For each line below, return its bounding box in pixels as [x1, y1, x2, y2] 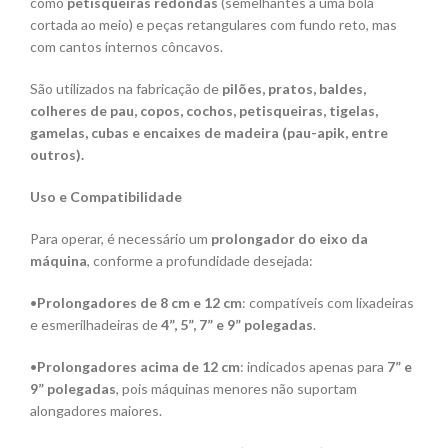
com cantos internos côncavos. [30, 38, 223, 56]
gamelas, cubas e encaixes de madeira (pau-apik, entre [30, 124, 388, 142]
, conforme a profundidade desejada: [87, 252, 313, 270]
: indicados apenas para [240, 358, 387, 376]
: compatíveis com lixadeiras [242, 294, 414, 312]
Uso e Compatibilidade [30, 188, 182, 206]
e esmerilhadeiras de [30, 316, 161, 334]
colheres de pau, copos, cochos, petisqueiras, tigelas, [30, 102, 378, 120]
